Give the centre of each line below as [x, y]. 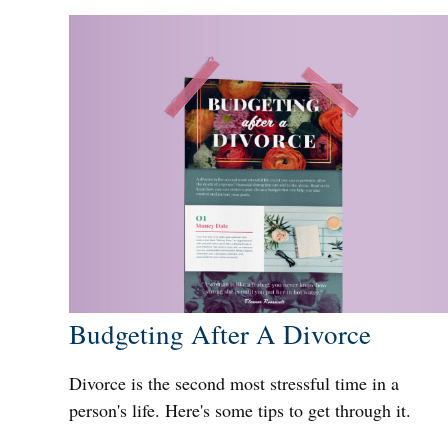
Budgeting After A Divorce [219, 333]
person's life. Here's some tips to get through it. [239, 409]
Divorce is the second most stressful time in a [233, 382]
